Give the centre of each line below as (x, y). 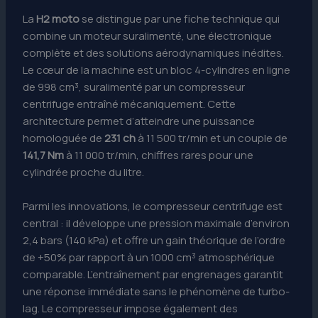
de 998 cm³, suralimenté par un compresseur (134, 87)
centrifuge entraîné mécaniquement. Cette (130, 104)
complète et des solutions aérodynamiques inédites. (154, 53)
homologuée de (64, 138)
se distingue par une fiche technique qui (180, 18)
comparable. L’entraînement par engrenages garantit (153, 274)
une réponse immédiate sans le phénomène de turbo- (157, 291)
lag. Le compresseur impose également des (131, 308)
